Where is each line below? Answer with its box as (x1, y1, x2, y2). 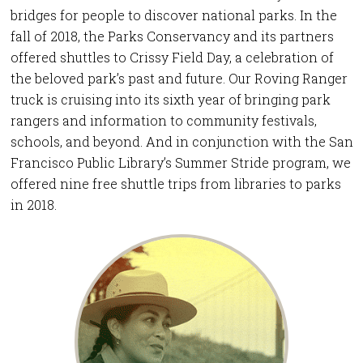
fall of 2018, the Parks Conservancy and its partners (10, 28, 334, 45)
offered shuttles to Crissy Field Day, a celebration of (10, 49, 334, 66)
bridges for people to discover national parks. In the (10, 6, 337, 24)
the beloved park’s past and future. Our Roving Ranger (10, 70, 348, 88)
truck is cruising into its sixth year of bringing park (10, 91, 331, 109)
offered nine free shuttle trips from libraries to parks (10, 175, 341, 193)
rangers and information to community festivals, (10, 112, 317, 130)
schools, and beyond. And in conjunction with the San (10, 133, 353, 151)
